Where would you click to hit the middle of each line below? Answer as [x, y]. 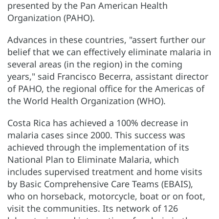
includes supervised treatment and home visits [105, 171]
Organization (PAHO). [51, 17]
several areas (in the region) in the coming [95, 64]
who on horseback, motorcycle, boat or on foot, [106, 196]
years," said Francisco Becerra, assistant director [108, 76]
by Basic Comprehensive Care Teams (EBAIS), [100, 184]
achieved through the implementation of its [98, 147]
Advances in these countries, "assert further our [106, 39]
